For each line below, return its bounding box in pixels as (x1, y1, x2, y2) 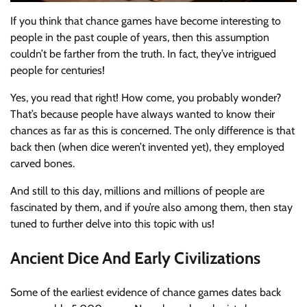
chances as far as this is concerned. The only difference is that (10, 124, 295, 138)
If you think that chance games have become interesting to (10, 14, 281, 28)
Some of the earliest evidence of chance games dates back (10, 286, 281, 299)
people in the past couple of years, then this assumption (10, 31, 269, 45)
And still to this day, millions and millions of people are (10, 184, 265, 198)
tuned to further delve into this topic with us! (10, 217, 214, 231)
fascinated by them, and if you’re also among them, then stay (10, 201, 293, 214)
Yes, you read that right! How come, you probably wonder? (10, 91, 281, 105)
